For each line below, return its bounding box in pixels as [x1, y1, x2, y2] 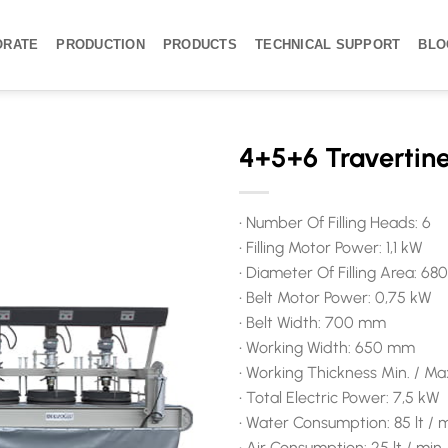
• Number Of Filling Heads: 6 [239, 213, 431, 232]
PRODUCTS [162, 37, 237, 52]
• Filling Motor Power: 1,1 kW [239, 238, 423, 257]
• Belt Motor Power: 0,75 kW [239, 288, 432, 307]
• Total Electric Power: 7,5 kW [239, 388, 440, 407]
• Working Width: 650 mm [239, 338, 415, 357]
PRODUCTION [56, 37, 145, 52]
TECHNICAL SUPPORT [255, 37, 401, 52]
